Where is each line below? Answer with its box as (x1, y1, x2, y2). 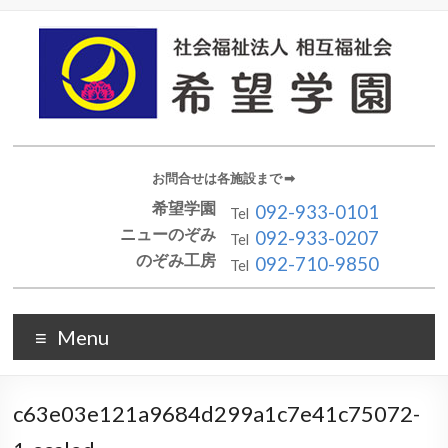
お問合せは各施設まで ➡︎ (152, 169, 296, 186)
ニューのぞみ (119, 223, 216, 243)
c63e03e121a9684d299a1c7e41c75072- (13, 399, 421, 427)
